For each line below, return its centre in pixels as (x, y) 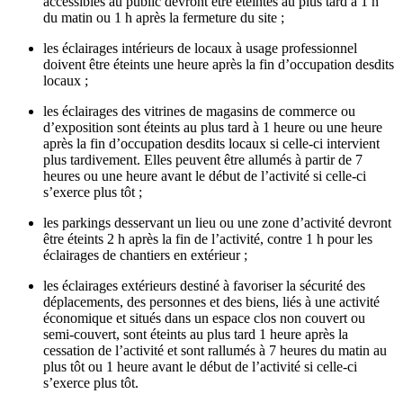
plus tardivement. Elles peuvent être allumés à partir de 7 (203, 160)
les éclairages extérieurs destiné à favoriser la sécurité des (204, 286)
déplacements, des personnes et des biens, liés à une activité (211, 302)
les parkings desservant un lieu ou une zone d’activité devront (217, 223)
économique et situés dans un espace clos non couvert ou (204, 318)
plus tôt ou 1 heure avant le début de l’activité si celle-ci (200, 367)
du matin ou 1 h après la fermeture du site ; (164, 18)
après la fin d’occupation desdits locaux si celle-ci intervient (211, 144)
